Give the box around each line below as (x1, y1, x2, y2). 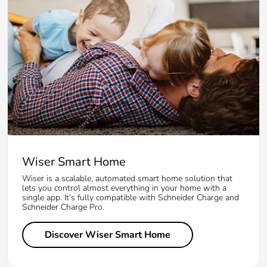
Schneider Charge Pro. (22, 201, 104, 213)
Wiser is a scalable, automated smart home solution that (22, 172, 232, 184)
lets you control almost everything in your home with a (22, 182, 226, 194)
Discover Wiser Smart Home (45, 228, 170, 241)
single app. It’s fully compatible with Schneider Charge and (22, 191, 239, 203)
